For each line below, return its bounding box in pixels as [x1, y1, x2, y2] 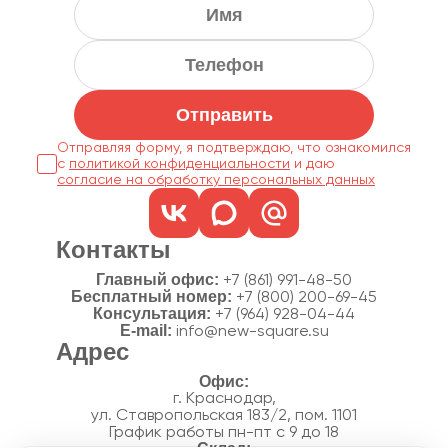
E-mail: [119, 322, 176, 340]
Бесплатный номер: [71, 288, 236, 306]
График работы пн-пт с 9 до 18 [109, 425, 339, 442]
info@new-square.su [175, 324, 329, 341]
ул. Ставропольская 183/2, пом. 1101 [91, 408, 357, 425]
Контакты [55, 236, 171, 264]
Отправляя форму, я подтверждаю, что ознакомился [57, 141, 411, 156]
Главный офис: [96, 271, 223, 289]
